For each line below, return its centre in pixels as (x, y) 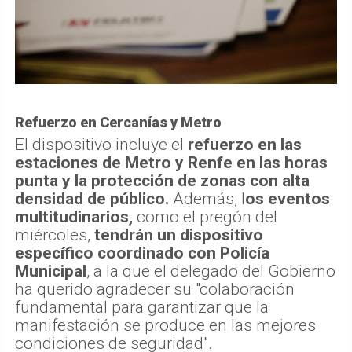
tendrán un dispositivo (179, 235)
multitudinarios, (74, 216)
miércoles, (55, 235)
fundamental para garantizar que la (142, 307)
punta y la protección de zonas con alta (162, 180)
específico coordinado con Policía (142, 253)
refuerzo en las (245, 144)
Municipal (51, 271)
